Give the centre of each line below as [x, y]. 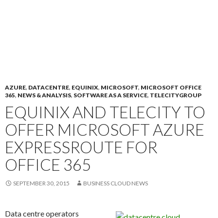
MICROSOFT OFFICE [171, 87]
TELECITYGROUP [176, 95]
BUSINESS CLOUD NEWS [116, 183]
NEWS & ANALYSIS [44, 95]
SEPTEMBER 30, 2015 [41, 183]
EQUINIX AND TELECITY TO [105, 112]
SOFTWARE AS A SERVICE [110, 95]
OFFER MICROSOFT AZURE [105, 129]
